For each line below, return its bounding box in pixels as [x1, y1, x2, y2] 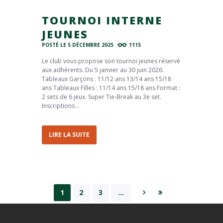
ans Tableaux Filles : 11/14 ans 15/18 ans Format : [42, 83, 180, 92]
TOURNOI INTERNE [42, 12, 162, 27]
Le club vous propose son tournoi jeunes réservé [42, 56, 180, 65]
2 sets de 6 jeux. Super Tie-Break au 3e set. [42, 92, 161, 101]
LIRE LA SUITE [49, 130, 90, 139]
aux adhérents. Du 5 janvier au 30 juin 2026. [42, 65, 164, 74]
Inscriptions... [42, 101, 79, 110]
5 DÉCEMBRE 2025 [68, 41, 113, 48]
